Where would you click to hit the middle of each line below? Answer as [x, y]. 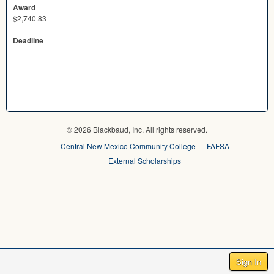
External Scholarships [145, 160]
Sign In [249, 261]
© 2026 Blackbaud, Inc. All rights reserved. [137, 129]
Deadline [28, 40]
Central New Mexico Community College [128, 146]
